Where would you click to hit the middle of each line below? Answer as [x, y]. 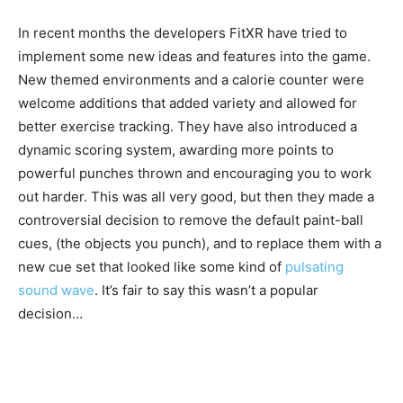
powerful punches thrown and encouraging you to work [195, 174]
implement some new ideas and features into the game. [194, 57]
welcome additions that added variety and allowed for [188, 103]
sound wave [56, 291]
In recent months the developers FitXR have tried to [183, 33]
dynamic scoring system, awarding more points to [176, 150]
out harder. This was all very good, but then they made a [196, 197]
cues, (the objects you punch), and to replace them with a [200, 244]
